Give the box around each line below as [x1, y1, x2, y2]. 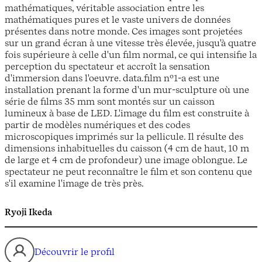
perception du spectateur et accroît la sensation [5, 60, 210, 73]
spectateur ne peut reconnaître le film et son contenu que [5, 166, 252, 178]
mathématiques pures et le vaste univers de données [5, 13, 230, 26]
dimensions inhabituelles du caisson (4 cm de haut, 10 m [5, 142, 249, 154]
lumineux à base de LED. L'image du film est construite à [5, 107, 249, 119]
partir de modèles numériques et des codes [5, 119, 190, 131]
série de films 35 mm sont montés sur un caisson [5, 95, 215, 108]
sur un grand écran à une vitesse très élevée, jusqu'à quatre [5, 37, 256, 49]
